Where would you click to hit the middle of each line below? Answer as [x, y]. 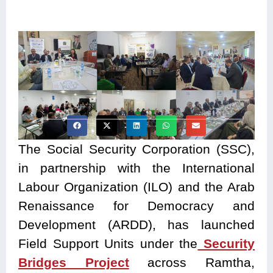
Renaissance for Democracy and [136, 206]
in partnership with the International [136, 168]
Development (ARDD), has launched [136, 225]
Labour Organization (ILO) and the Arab [136, 187]
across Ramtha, [192, 263]
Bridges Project [74, 263]
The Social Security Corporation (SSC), [136, 149]
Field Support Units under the [108, 244]
